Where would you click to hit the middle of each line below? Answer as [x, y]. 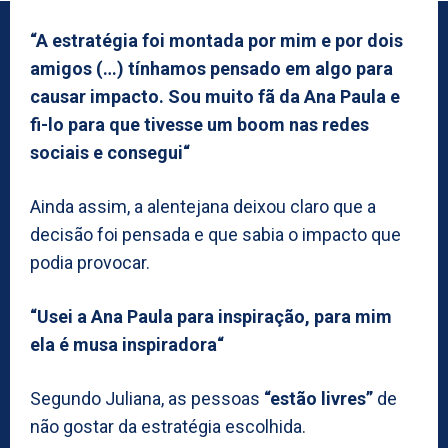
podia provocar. [90, 262]
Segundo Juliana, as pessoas [147, 398]
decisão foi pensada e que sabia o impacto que [215, 234]
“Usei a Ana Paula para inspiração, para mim [211, 316]
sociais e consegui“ [110, 152]
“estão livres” [318, 398]
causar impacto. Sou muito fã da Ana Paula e [215, 96]
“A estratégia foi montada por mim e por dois [216, 40]
